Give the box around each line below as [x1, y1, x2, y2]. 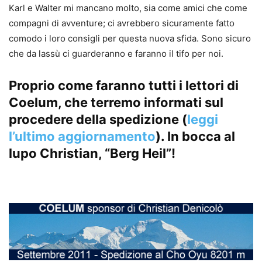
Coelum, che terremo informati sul [9, 95, 223, 111]
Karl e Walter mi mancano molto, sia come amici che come [9, 2, 247, 14]
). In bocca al [156, 129, 235, 144]
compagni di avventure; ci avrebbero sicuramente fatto [9, 18, 235, 29]
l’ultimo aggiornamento [9, 129, 156, 144]
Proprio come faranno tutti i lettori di [9, 78, 239, 94]
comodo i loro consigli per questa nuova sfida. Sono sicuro [9, 33, 251, 44]
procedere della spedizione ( [9, 112, 187, 127]
